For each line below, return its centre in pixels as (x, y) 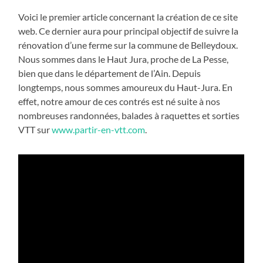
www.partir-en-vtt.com (99, 129)
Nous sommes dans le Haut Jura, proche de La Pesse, (124, 59)
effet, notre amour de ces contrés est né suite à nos (119, 101)
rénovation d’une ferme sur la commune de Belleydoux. (128, 45)
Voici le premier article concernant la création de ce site (128, 16)
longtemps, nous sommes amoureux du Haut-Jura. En (126, 87)
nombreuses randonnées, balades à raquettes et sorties (129, 115)
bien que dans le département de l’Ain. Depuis (110, 73)
